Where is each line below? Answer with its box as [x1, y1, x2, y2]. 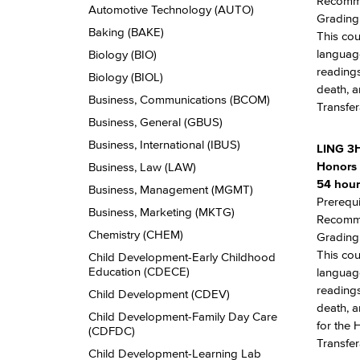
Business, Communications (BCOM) [88, 92, 270, 106]
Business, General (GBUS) [88, 115, 223, 129]
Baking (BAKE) [88, 25, 164, 39]
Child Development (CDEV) [88, 287, 230, 301]
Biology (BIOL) [88, 70, 163, 84]
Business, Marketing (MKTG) [88, 205, 235, 219]
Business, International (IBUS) [88, 137, 240, 151]
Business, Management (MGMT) [88, 182, 253, 196]
